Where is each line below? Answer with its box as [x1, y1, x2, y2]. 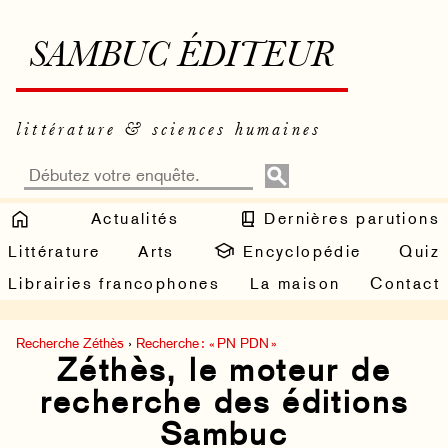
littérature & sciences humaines [16, 121, 322, 139]
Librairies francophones [8, 274, 221, 294]
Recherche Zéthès [16, 335, 124, 352]
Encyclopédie [236, 241, 362, 261]
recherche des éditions [39, 383, 409, 422]
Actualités [91, 208, 179, 228]
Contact [370, 274, 440, 294]
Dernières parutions [258, 208, 440, 228]
